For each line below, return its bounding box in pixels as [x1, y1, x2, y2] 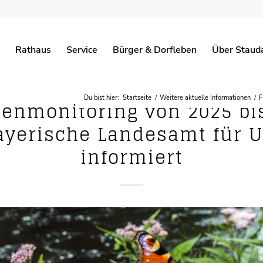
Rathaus [15, 43, 51, 56]
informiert [80, 141, 183, 173]
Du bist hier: [84, 93, 119, 103]
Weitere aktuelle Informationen [160, 93, 251, 103]
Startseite [123, 93, 151, 103]
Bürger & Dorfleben [113, 43, 197, 56]
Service [66, 43, 97, 56]
